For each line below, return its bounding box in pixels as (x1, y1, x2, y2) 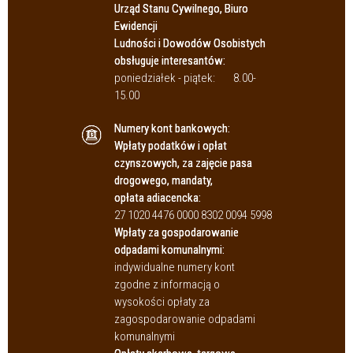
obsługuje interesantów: (114, 54, 225, 69)
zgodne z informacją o (114, 277, 220, 292)
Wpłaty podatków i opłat (114, 139, 227, 154)
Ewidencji (114, 19, 158, 34)
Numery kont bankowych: (114, 121, 230, 136)
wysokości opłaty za (114, 295, 210, 310)
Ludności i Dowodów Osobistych (114, 36, 266, 51)
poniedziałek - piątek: (114, 71, 215, 86)
